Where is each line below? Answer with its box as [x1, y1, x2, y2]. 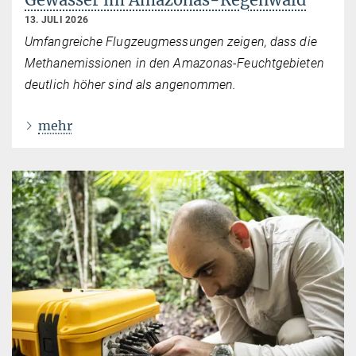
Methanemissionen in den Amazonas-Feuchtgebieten [25, 55, 324, 71]
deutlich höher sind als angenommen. [25, 76, 240, 92]
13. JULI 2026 [25, 14, 89, 25]
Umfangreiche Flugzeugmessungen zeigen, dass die [25, 33, 317, 49]
